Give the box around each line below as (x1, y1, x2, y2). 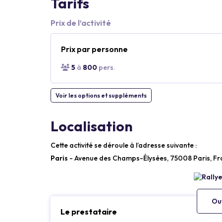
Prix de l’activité (51, 17, 111, 28)
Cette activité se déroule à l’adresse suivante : (51, 140, 197, 150)
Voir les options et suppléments (55, 91, 147, 99)
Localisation (51, 117, 133, 135)
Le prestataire (60, 206, 117, 217)
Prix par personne (61, 44, 128, 54)
